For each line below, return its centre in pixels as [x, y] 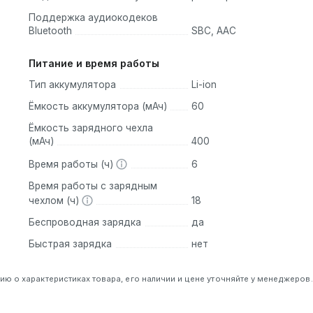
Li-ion [204, 84]
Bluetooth [50, 31]
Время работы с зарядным [93, 185]
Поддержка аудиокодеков [93, 18]
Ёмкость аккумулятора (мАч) [98, 106]
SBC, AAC [213, 31]
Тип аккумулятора [72, 84]
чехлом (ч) [55, 200]
